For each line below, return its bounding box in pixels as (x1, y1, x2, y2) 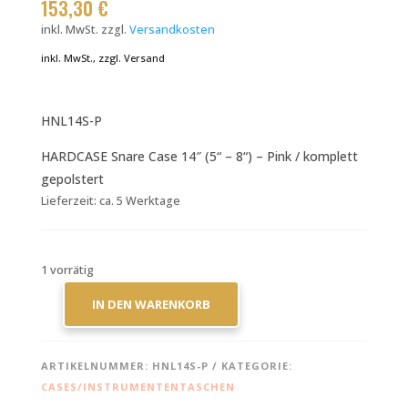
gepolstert (40, 169, 104, 188)
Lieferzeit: (40, 192, 99, 209)
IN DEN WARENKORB (91, 295, 210, 312)
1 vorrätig (40, 260, 94, 278)
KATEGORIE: (220, 358, 292, 372)
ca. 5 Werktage (98, 192, 180, 209)
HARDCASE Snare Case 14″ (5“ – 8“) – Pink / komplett (40, 147, 358, 165)
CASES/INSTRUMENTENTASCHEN (40, 379, 235, 393)
